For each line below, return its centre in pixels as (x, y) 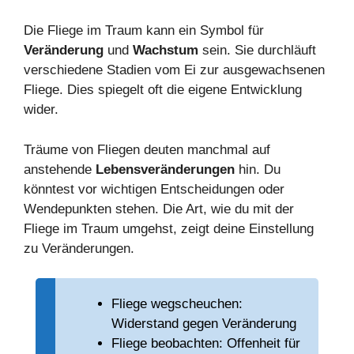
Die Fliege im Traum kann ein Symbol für (144, 31)
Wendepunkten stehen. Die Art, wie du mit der (159, 209)
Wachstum (166, 51)
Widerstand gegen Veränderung (204, 324)
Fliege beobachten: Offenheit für (206, 344)
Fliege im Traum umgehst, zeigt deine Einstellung (169, 228)
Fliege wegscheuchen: (177, 304)
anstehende (60, 169)
